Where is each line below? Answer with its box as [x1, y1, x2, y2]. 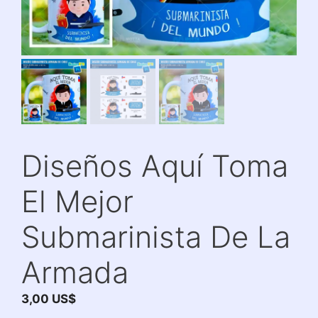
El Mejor [21, 183, 133, 219]
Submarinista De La [21, 219, 290, 255]
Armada [21, 254, 128, 290]
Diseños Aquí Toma [21, 148, 288, 184]
